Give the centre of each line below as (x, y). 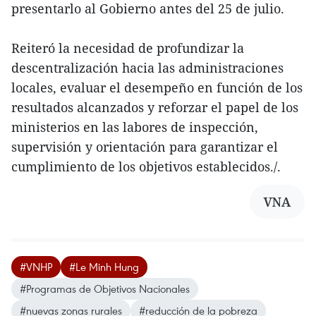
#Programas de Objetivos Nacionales (105, 288)
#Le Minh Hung (104, 267)
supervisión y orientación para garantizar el (145, 147)
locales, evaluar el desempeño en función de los (157, 87)
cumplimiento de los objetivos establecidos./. (146, 166)
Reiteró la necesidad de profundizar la (128, 48)
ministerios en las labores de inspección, (135, 127)
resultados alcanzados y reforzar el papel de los (155, 107)
